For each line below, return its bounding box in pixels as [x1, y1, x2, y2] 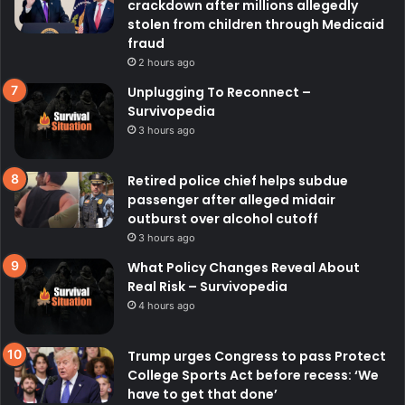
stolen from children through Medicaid [127, 14, 384, 33]
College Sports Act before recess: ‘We [127, 366, 379, 385]
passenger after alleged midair [127, 190, 335, 209]
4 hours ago [138, 298, 195, 312]
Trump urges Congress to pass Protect [127, 347, 386, 366]
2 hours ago [138, 55, 195, 69]
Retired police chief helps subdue [127, 171, 348, 190]
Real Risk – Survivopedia [127, 277, 287, 296]
